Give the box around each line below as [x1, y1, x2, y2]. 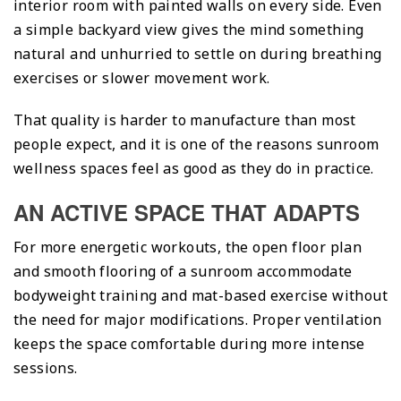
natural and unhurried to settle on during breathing [13, 43, 382, 64]
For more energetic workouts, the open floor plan [13, 236, 363, 257]
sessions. [13, 357, 78, 378]
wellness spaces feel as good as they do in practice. [13, 158, 374, 178]
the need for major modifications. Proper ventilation [13, 309, 382, 329]
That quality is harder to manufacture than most [13, 109, 356, 130]
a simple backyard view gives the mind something [13, 19, 364, 39]
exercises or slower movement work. [13, 67, 270, 88]
